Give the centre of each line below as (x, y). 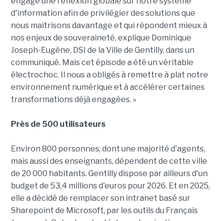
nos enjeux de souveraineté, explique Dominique (101, 37)
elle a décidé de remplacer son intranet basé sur (100, 198)
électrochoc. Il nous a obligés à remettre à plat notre (109, 74)
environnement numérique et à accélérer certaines (108, 87)
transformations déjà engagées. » (73, 99)
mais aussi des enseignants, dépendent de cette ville (109, 161)
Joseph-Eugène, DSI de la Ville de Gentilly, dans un (102, 50)
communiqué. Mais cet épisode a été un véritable (102, 62)
